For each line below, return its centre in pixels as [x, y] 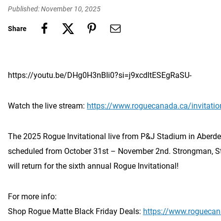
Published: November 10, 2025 [54, 9]
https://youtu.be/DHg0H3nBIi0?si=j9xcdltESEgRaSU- [100, 75]
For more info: [32, 197]
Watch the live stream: [47, 106]
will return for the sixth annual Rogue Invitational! [93, 166]
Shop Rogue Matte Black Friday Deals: [75, 211]
